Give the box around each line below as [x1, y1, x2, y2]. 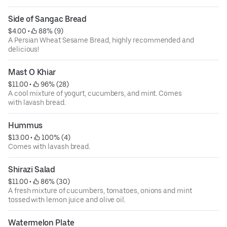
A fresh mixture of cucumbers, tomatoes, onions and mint [8, 186, 192, 195]
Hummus [8, 120, 43, 130]
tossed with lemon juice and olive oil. [8, 195, 126, 204]
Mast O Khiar [8, 67, 56, 77]
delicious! [8, 45, 40, 53]
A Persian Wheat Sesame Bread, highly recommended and [8, 35, 194, 44]
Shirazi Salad [8, 164, 55, 174]
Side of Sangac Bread [8, 14, 87, 24]
